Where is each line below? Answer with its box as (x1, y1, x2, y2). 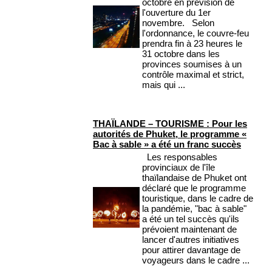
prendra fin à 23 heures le (142, 38, 242, 49)
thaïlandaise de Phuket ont (142, 172, 246, 183)
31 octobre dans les (142, 49, 220, 59)
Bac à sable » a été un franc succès (93, 139, 241, 150)
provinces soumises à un (142, 59, 242, 70)
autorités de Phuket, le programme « (93, 129, 246, 140)
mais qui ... (142, 80, 185, 90)
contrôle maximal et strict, (142, 69, 244, 80)
